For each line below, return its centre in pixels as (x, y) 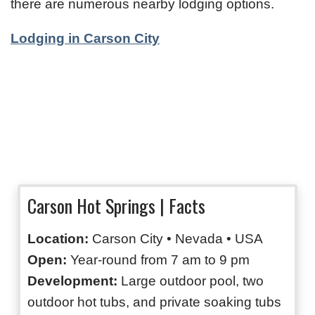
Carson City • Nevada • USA (178, 238)
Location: (60, 238)
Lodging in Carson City (85, 38)
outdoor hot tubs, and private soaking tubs (154, 302)
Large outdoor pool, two (191, 281)
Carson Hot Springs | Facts (116, 205)
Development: (72, 281)
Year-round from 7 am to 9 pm (158, 259)
